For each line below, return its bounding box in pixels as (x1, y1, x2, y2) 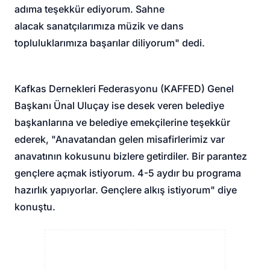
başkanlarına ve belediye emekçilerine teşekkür (14, 116, 231, 128)
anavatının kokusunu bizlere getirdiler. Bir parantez (14, 149, 248, 162)
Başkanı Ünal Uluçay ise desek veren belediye (14, 99, 225, 111)
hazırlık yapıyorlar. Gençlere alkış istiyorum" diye (14, 183, 237, 196)
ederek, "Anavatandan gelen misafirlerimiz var (14, 133, 225, 145)
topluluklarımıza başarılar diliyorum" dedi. (14, 36, 206, 49)
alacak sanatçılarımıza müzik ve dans (14, 19, 184, 32)
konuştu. (14, 200, 56, 213)
